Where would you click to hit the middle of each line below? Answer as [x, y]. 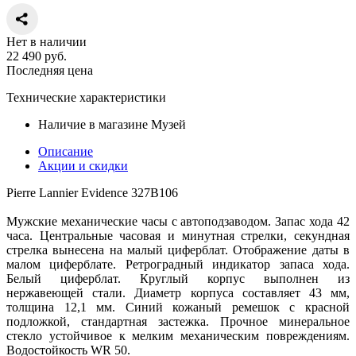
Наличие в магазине [93, 124]
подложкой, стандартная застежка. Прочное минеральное [178, 321]
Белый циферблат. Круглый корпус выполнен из [178, 278]
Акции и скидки [83, 165]
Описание [66, 151]
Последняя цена [50, 70]
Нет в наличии [46, 41]
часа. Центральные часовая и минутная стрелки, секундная [178, 235]
